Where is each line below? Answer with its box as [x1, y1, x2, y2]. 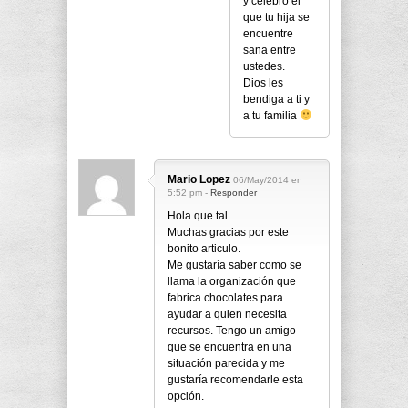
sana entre [243, 44, 296, 57]
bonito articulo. [168, 242, 240, 256]
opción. [168, 390, 204, 403]
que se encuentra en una [168, 341, 291, 354]
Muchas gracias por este [168, 226, 289, 240]
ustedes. [243, 60, 285, 74]
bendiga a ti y [243, 93, 310, 107]
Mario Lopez [168, 173, 230, 187]
